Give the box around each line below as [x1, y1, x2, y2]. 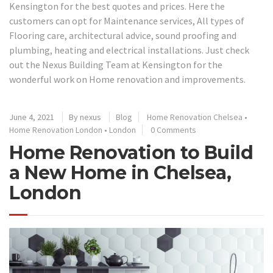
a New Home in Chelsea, [9, 161, 231, 184]
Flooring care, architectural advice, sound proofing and [9, 29, 236, 41]
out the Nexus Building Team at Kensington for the [9, 58, 222, 71]
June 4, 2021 [9, 112, 54, 122]
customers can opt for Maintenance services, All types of [9, 14, 244, 27]
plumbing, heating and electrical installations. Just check [9, 43, 249, 56]
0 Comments [151, 124, 196, 135]
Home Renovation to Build [9, 141, 253, 164]
